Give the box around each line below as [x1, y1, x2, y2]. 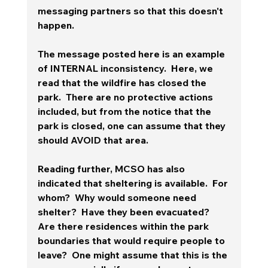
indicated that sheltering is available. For [37, 176, 230, 189]
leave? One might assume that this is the [37, 248, 230, 261]
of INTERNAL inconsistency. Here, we [37, 62, 215, 74]
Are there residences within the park [37, 220, 211, 232]
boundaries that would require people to [37, 234, 227, 246]
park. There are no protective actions [37, 90, 215, 103]
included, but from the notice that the [37, 105, 214, 117]
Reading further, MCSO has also [37, 162, 187, 175]
